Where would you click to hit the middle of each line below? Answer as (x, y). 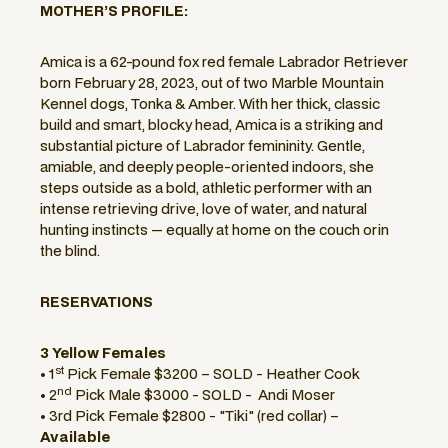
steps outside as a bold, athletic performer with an (206, 188)
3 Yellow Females (103, 353)
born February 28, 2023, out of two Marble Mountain (212, 83)
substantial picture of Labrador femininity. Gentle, (202, 146)
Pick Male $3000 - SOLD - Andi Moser (203, 395)
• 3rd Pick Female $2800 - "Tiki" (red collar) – (189, 416)
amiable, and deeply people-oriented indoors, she (207, 167)
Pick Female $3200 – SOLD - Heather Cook (212, 374)
